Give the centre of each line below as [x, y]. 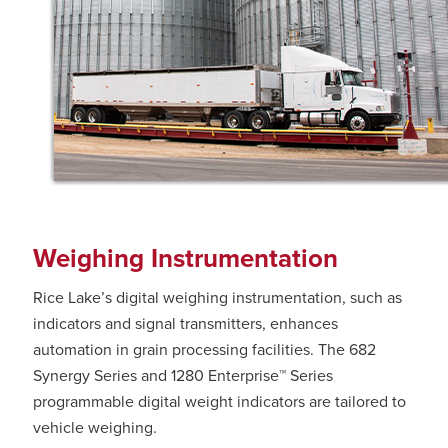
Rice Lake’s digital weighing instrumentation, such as [217, 297]
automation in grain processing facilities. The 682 [204, 349]
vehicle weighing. [95, 427]
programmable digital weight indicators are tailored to [219, 401]
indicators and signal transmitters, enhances [185, 323]
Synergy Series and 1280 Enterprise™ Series [183, 375]
